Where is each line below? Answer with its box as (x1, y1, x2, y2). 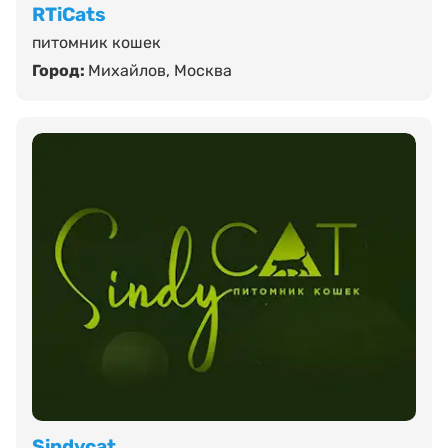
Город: (32, 61, 88, 81)
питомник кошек (32, 33, 161, 53)
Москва (174, 61, 232, 81)
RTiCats (32, 3, 106, 27)
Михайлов (88, 61, 166, 81)
